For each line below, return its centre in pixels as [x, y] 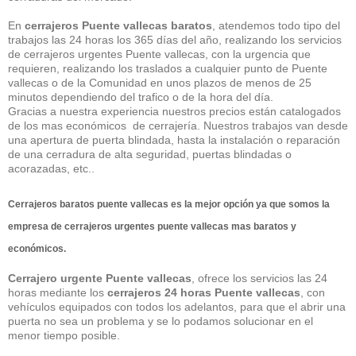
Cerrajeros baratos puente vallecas [88, 204]
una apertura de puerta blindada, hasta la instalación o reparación [174, 140]
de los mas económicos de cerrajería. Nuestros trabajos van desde [178, 126]
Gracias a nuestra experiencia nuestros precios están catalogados [174, 111]
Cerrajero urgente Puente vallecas [100, 278]
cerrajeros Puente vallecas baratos [118, 25]
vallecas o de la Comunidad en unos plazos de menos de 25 [160, 83]
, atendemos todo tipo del [276, 25]
